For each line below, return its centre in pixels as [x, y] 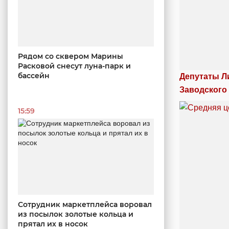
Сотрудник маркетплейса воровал [85, 205]
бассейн [34, 75]
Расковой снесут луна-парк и [74, 66]
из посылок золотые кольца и [76, 214]
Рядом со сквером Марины [71, 56]
